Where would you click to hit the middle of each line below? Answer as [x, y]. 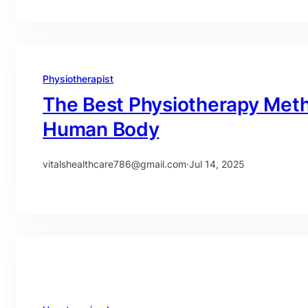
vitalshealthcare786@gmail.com [114, 164]
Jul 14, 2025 [217, 164]
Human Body [101, 129]
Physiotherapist [78, 78]
